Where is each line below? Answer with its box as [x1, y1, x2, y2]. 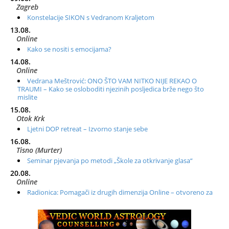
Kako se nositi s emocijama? [27, 44, 111, 54]
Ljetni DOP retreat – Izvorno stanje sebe [27, 124, 148, 134]
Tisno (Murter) [16, 145, 62, 155]
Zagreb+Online [16, 217, 63, 227]
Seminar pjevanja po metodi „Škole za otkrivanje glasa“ [27, 156, 193, 166]
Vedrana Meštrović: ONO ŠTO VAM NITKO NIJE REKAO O [27, 76, 197, 86]
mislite [17, 93, 37, 102]
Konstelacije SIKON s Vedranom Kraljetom [27, 13, 154, 22]
